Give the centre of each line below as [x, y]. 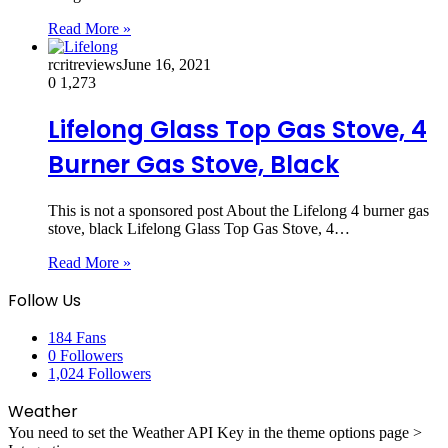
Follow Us [44, 301]
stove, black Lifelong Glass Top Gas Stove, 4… [199, 229]
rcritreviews [85, 65]
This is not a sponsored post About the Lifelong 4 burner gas [238, 211]
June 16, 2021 [166, 65]
